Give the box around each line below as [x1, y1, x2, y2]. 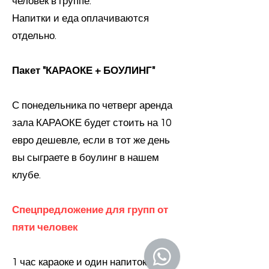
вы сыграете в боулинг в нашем [12, 153, 159, 163]
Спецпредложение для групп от [12, 205, 168, 216]
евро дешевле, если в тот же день [12, 135, 170, 146]
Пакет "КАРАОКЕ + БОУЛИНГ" [12, 65, 155, 76]
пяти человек [12, 222, 78, 233]
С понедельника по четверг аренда [12, 100, 172, 111]
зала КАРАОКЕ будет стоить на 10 [12, 118, 171, 128]
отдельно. [12, 31, 56, 41]
